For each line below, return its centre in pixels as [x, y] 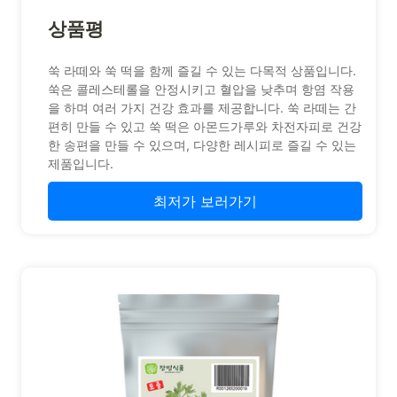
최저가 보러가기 [205, 202]
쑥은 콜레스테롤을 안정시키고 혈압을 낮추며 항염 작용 [201, 90]
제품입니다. [81, 164]
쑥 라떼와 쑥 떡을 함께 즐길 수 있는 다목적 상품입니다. [202, 71]
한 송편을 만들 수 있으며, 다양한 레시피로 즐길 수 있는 [202, 145]
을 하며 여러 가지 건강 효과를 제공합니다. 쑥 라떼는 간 [202, 108]
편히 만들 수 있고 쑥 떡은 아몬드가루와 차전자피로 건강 [205, 127]
